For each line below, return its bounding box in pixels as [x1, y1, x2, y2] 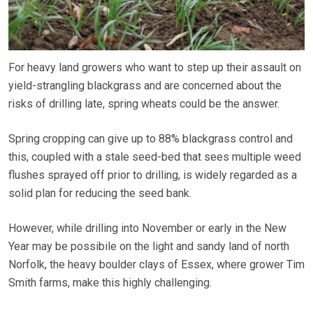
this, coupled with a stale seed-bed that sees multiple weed [8, 150, 301, 163]
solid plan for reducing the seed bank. [8, 186, 191, 200]
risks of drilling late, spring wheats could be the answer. [8, 96, 279, 110]
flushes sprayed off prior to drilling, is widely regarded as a [8, 168, 297, 182]
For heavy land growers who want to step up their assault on [8, 60, 301, 74]
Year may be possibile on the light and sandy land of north [8, 239, 289, 253]
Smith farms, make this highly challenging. [8, 275, 212, 289]
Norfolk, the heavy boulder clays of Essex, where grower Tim [8, 257, 305, 271]
